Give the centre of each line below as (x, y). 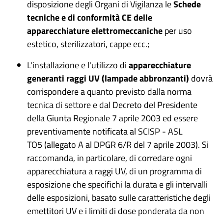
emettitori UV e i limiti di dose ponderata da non (116, 211)
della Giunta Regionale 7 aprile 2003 (95, 118)
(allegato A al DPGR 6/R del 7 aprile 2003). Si (126, 145)
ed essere (180, 118)
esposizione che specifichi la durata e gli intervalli (117, 184)
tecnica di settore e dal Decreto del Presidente (112, 105)
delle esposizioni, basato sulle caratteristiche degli (119, 198)
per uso (177, 31)
